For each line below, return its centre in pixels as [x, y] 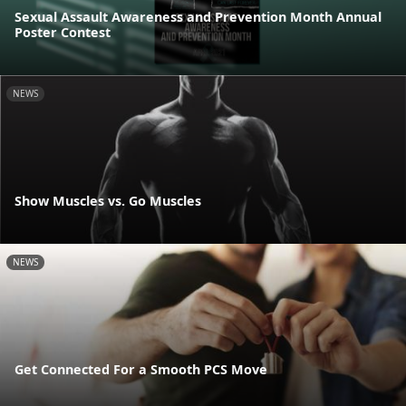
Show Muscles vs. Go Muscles [108, 201]
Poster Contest [63, 32]
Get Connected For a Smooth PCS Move [141, 370]
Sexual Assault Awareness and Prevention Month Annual [198, 16]
